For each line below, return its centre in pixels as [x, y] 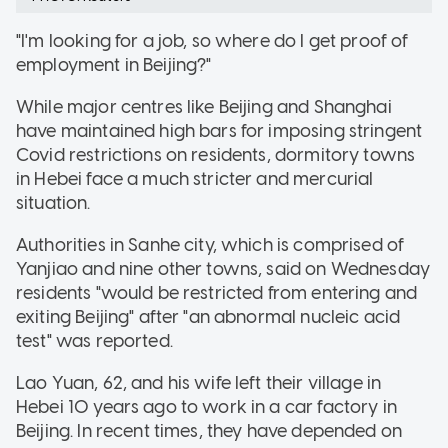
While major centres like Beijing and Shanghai [204, 106]
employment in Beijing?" [114, 64]
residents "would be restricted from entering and [217, 292]
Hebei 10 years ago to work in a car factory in [206, 406]
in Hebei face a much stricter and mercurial [195, 178]
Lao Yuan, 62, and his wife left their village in [199, 382]
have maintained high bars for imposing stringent [219, 130]
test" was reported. [94, 340]
